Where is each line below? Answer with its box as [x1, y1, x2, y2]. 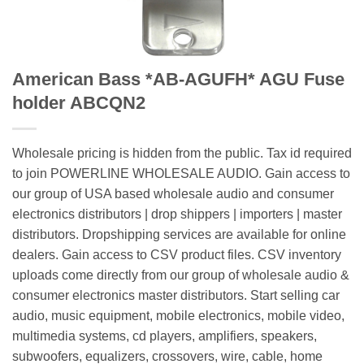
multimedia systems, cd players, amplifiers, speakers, [12, 328, 317, 343]
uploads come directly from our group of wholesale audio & [12, 267, 349, 282]
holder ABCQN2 [12, 92, 145, 113]
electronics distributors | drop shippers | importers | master [12, 206, 342, 221]
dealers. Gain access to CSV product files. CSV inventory [12, 247, 341, 262]
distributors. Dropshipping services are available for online [12, 227, 346, 241]
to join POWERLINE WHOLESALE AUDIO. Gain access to [12, 166, 350, 180]
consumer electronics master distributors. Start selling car [12, 288, 340, 302]
